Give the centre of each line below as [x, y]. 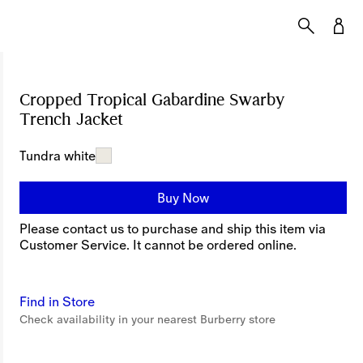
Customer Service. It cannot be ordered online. [158, 245]
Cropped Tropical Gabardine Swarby [153, 100]
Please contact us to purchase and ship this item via [173, 228]
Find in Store [58, 301]
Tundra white [58, 156]
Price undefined [180, 120]
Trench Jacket [72, 120]
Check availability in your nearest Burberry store [148, 319]
